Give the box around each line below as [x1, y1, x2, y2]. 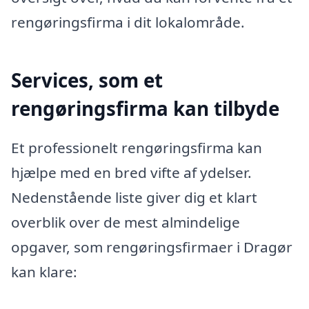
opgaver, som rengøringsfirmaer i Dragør [11, 237, 292, 257]
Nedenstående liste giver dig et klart [11, 188, 257, 208]
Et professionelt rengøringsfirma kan [11, 138, 262, 158]
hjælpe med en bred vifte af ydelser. [11, 163, 252, 183]
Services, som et [11, 66, 163, 93]
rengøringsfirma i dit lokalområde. [11, 12, 245, 32]
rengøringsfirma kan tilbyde [11, 94, 279, 121]
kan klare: [11, 262, 77, 282]
